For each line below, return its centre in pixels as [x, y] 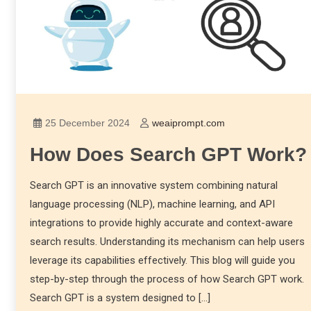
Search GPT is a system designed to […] [120, 298]
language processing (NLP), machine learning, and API [152, 204]
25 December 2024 [87, 123]
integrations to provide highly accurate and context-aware [161, 223]
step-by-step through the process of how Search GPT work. [167, 279]
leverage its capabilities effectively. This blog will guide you [162, 261]
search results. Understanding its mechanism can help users [167, 242]
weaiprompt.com [188, 123]
